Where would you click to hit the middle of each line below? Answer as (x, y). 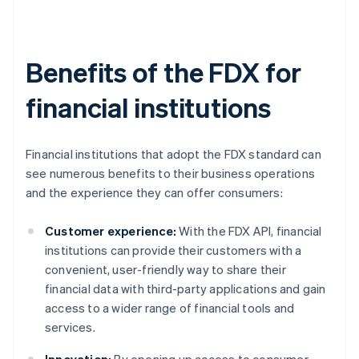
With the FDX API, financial (249, 231)
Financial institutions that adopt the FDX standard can (173, 154)
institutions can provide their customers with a (173, 250)
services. (70, 327)
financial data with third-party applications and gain (186, 289)
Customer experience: (111, 231)
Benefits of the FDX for (163, 72)
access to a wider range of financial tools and (170, 308)
